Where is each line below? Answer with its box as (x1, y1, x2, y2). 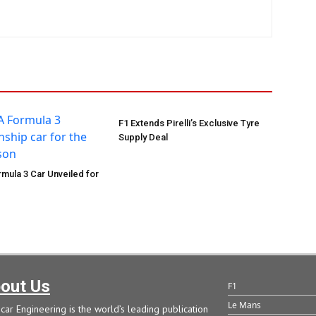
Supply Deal (119, 132, 168, 143)
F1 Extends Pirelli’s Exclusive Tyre (119, 118, 260, 129)
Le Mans (227, 299, 261, 312)
